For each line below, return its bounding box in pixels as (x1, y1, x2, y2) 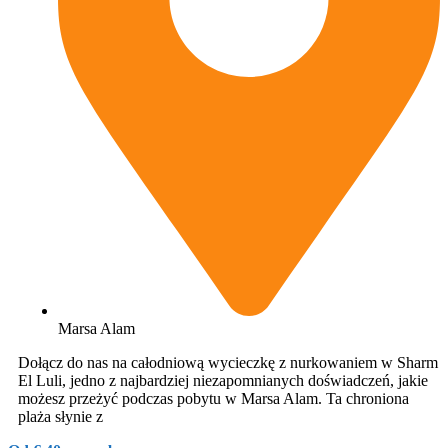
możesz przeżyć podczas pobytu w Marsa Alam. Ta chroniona (18, 389, 409, 407)
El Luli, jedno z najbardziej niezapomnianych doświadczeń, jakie (18, 371, 428, 389)
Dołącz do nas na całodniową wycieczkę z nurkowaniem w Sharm (18, 353, 438, 371)
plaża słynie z (18, 407, 103, 425)
